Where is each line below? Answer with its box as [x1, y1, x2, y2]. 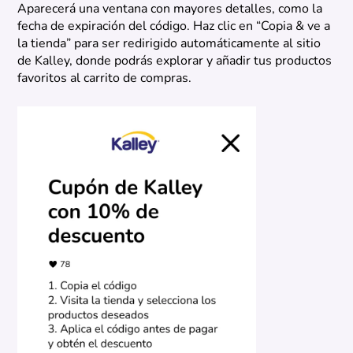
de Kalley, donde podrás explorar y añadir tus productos [17, 54, 333, 68]
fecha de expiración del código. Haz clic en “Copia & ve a [17, 20, 331, 33]
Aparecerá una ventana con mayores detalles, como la [17, 2, 323, 16]
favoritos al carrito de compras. [17, 72, 192, 85]
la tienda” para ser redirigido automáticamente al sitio [17, 37, 321, 50]
